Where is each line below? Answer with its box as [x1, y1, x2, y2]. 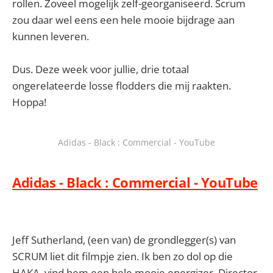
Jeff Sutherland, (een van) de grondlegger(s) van [12, 233, 236, 247]
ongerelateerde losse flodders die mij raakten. [12, 79, 231, 93]
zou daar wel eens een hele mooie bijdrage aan [12, 13, 235, 27]
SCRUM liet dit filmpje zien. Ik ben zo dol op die [12, 249, 233, 264]
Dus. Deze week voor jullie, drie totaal [12, 62, 189, 77]
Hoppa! [12, 95, 46, 110]
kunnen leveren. [12, 29, 89, 43]
